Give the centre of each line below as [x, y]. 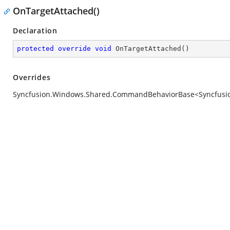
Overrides [32, 77]
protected [35, 49]
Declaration [35, 31]
